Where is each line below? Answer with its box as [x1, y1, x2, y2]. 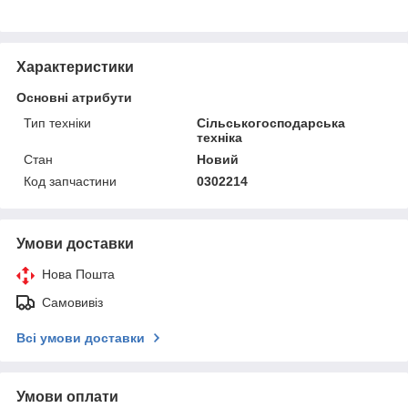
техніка [197, 129, 243, 145]
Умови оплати [16, 388, 118, 404]
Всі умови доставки [16, 330, 145, 345]
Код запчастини [24, 173, 117, 189]
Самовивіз [42, 294, 103, 310]
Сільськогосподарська [197, 115, 346, 130]
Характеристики [16, 58, 134, 75]
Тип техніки [24, 115, 91, 130]
